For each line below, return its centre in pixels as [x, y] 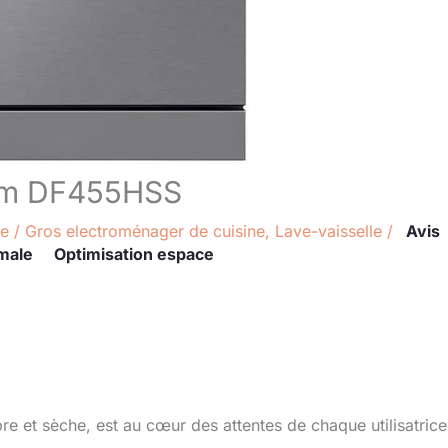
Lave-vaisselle [328, 231]
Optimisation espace [134, 254]
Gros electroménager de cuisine [145, 231]
